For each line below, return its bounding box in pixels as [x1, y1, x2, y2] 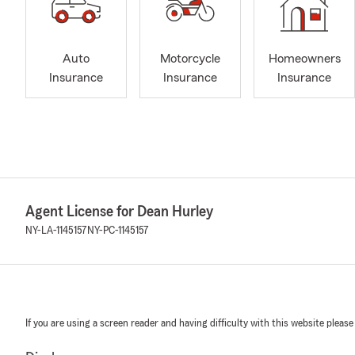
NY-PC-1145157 [87, 224, 149, 236]
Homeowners [268, 52, 341, 66]
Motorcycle [160, 52, 220, 66]
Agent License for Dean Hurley [25, 203, 213, 219]
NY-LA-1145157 [25, 224, 87, 236]
